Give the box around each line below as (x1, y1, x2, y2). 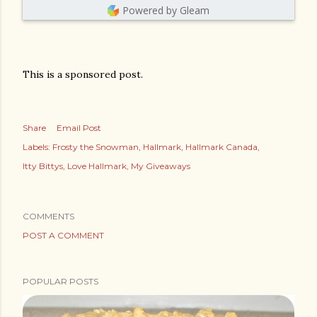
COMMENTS (23, 211, 74, 221)
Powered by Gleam (122, 4, 209, 17)
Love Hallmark (67, 161, 127, 171)
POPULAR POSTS (23, 276, 98, 287)
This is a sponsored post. (23, 68, 143, 81)
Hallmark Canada (185, 142, 258, 152)
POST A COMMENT (23, 230, 104, 241)
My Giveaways (131, 161, 190, 171)
